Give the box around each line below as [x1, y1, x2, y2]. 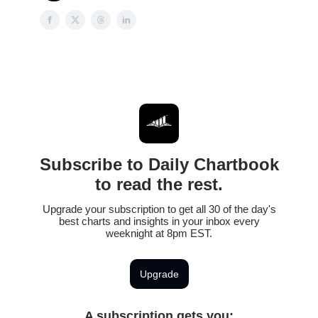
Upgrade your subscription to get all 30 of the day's [42, 203, 276, 215]
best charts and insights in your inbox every [58, 215, 260, 227]
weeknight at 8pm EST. [106, 227, 212, 239]
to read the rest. [95, 175, 223, 194]
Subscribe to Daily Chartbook [39, 155, 279, 174]
